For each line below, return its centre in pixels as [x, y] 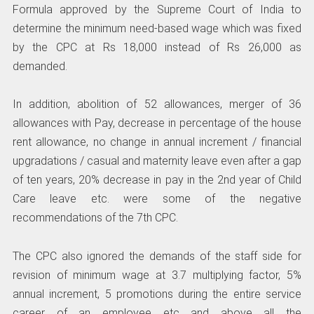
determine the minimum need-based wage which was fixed [157, 29]
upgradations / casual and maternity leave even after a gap [157, 161]
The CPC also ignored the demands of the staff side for [157, 256]
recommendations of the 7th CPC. [95, 218]
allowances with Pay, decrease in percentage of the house [157, 123]
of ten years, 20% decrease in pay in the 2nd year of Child [157, 180]
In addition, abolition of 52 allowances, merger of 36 [157, 104]
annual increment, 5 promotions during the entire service [157, 294]
